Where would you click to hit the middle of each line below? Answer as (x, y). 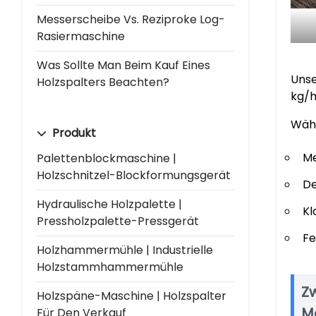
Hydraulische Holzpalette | (109, 204)
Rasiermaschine (81, 36)
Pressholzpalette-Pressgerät (118, 221)
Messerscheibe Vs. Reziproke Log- (131, 19)
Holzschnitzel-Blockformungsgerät (134, 175)
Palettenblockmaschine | (107, 158)
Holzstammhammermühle (110, 267)
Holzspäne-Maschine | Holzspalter (132, 296)
